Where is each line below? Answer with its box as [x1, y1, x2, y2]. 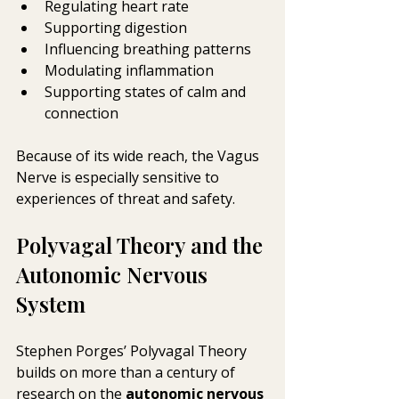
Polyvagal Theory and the [16, 231, 268, 260]
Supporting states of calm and [45, 82, 249, 102]
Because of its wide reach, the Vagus [16, 146, 263, 167]
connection [45, 103, 118, 124]
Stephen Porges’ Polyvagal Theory [16, 341, 250, 362]
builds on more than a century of [16, 362, 239, 383]
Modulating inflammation [45, 61, 214, 81]
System [16, 289, 85, 319]
